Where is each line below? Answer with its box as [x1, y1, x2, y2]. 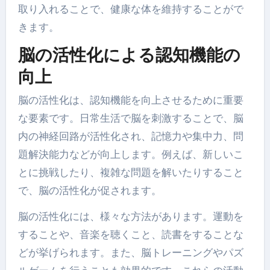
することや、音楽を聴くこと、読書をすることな [17, 228, 243, 242]
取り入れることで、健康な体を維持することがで [17, 2, 243, 16]
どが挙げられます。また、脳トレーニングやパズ [17, 246, 243, 260]
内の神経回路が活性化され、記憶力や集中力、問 [17, 130, 243, 143]
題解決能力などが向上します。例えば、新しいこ [17, 148, 243, 162]
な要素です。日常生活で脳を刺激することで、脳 [17, 111, 243, 125]
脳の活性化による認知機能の [17, 44, 240, 65]
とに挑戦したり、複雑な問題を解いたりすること [17, 166, 243, 180]
